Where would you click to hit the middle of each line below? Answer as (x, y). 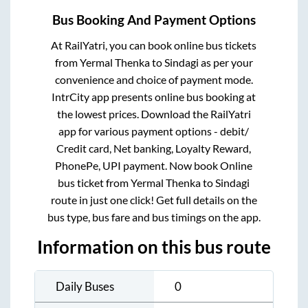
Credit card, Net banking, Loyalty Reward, (154, 148)
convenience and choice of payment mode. (154, 79)
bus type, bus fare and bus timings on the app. (154, 217)
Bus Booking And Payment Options (154, 20)
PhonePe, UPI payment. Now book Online (154, 165)
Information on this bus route (154, 246)
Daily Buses (85, 286)
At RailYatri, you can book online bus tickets (154, 45)
